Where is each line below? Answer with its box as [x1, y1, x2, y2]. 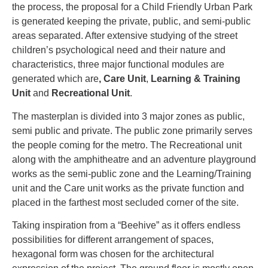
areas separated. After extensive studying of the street [12, 31, 237, 41]
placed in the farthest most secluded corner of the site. [12, 197, 239, 208]
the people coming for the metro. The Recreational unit [12, 139, 242, 150]
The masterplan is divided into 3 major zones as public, [12, 111, 245, 121]
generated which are [12, 74, 99, 84]
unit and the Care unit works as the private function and [12, 182, 244, 193]
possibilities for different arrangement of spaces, [12, 234, 214, 245]
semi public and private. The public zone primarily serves [12, 125, 252, 136]
